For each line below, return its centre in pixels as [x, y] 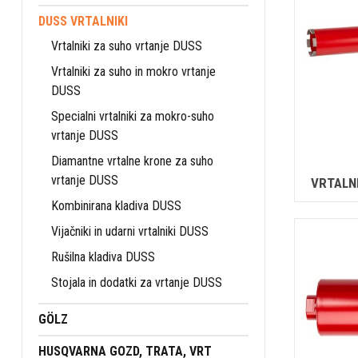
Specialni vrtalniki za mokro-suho [133, 116]
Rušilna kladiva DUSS [103, 257]
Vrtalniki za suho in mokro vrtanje [133, 72]
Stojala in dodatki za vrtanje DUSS [137, 282]
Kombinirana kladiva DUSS [116, 206]
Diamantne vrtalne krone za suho [132, 161]
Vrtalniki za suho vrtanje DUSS [127, 46]
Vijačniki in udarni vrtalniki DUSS [130, 231]
